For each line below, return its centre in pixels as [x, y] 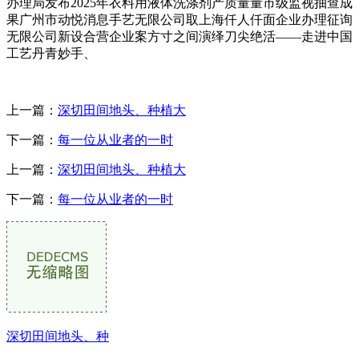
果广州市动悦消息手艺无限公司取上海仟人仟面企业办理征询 [179, 19]
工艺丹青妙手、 [51, 53]
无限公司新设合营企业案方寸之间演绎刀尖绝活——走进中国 [179, 36]
